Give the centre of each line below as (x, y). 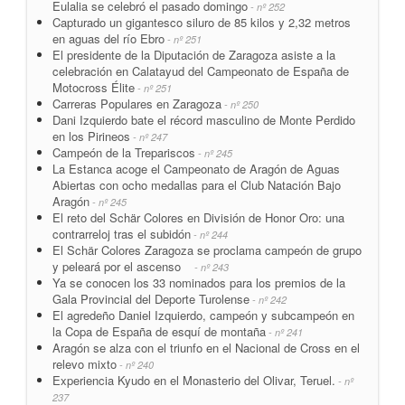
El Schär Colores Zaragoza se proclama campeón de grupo (207, 250)
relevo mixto (85, 363)
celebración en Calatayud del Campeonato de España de (201, 71)
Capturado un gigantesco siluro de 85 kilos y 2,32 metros (202, 22)
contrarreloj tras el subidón (122, 233)
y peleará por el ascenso (122, 266)
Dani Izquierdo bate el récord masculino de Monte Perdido (204, 119)
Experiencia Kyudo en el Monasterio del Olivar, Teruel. (194, 380)
